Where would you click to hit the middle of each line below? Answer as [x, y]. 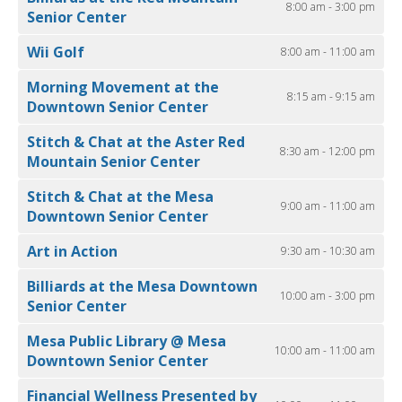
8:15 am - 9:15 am [331, 97]
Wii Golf [56, 52]
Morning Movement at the [123, 87]
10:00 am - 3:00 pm [328, 296]
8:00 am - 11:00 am [328, 52]
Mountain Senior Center [114, 162]
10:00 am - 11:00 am [325, 351]
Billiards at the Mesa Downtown [142, 287]
